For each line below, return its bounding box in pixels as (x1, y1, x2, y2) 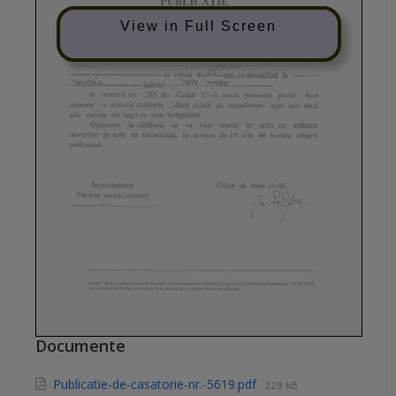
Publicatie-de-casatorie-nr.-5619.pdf (53, 375, 260, 392)
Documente (35, 334, 126, 356)
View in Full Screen (120, 18, 278, 34)
